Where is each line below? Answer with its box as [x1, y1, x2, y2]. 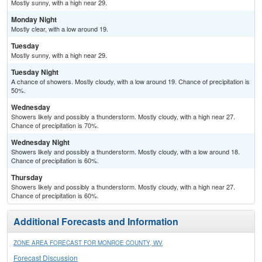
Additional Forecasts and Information [13, 215, 178, 229]
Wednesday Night [11, 137, 70, 148]
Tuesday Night [11, 67, 58, 78]
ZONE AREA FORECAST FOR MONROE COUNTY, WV [13, 239, 163, 247]
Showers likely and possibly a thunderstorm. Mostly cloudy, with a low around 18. [11, 147, 240, 157]
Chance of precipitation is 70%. [11, 120, 99, 130]
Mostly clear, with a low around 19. [11, 24, 108, 34]
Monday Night [11, 14, 57, 25]
